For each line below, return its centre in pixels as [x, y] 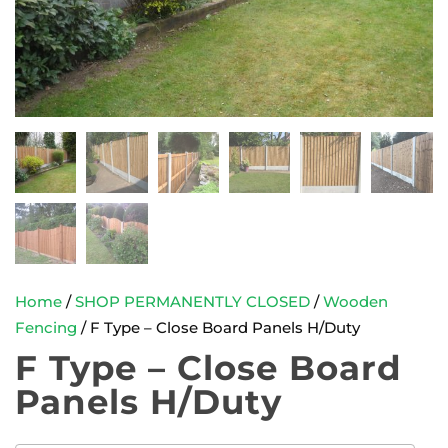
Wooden [355, 302]
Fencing [46, 328]
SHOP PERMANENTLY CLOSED [192, 302]
